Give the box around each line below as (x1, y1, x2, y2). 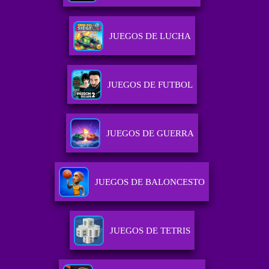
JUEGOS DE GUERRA (106, 128, 194, 139)
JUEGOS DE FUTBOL (107, 80, 193, 90)
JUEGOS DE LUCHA (109, 31, 191, 41)
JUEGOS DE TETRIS (109, 226, 190, 236)
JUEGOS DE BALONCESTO (95, 177, 205, 187)
